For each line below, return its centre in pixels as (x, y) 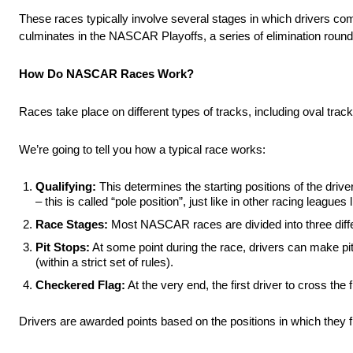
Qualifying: (67, 187)
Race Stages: (72, 225)
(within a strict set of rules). (106, 262)
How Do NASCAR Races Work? (106, 74)
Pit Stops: (63, 247)
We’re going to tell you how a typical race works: (142, 150)
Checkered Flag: (80, 285)
